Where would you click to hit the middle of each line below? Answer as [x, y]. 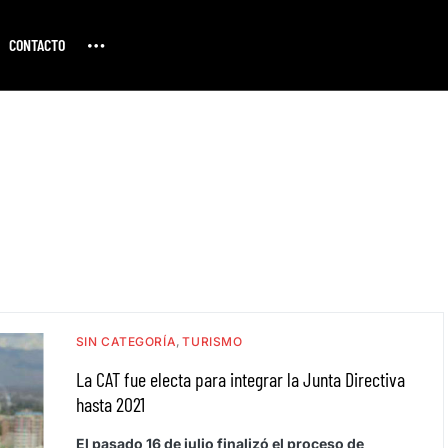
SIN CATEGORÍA [126, 341]
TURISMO [212, 341]
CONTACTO [36, 44]
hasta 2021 [110, 404]
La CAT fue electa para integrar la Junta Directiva [240, 379]
